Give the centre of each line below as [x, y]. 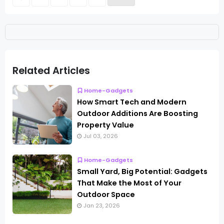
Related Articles [51, 71]
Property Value [105, 125]
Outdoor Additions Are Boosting [137, 113]
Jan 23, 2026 [102, 205]
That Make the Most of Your [129, 183]
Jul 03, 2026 [101, 136]
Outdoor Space [106, 194]
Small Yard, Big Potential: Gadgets [142, 171]
